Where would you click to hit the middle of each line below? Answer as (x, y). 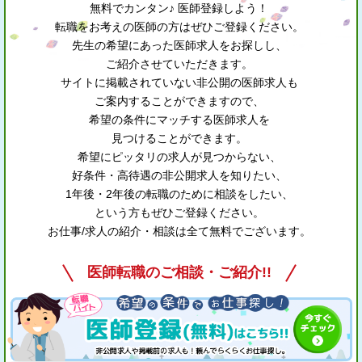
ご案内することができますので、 (179, 101)
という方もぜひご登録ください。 (179, 212)
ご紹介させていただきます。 (179, 63)
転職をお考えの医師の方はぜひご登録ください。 (179, 26)
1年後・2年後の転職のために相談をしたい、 (179, 194)
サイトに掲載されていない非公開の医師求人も (179, 82)
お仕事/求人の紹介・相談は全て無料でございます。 (179, 231)
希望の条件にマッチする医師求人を (179, 119)
